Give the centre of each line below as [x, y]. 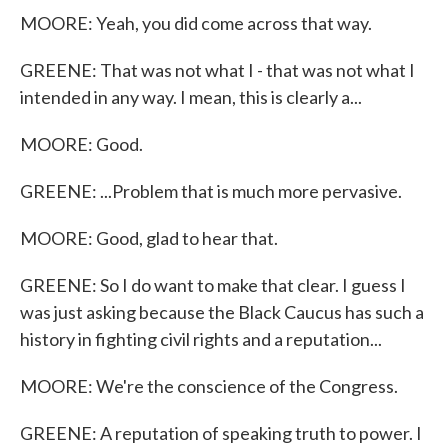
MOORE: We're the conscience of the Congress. [209, 386]
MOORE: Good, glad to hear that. [149, 238]
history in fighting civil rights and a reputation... [201, 339]
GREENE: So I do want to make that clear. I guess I [213, 285]
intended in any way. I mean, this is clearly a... [191, 97]
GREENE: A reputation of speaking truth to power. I [221, 433]
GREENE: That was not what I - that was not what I [217, 70]
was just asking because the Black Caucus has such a [222, 312]
